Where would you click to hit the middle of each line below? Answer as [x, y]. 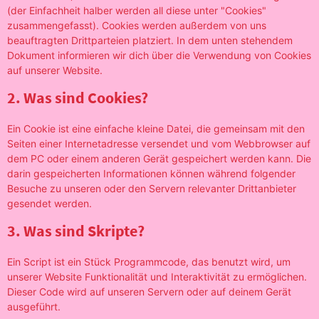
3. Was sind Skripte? [76, 231]
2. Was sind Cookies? [78, 98]
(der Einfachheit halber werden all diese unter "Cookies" [137, 10]
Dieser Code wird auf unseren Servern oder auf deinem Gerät [149, 292]
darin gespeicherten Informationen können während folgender [151, 173]
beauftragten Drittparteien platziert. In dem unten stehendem [150, 40]
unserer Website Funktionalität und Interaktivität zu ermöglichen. [157, 277]
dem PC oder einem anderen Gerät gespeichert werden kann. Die [159, 158]
